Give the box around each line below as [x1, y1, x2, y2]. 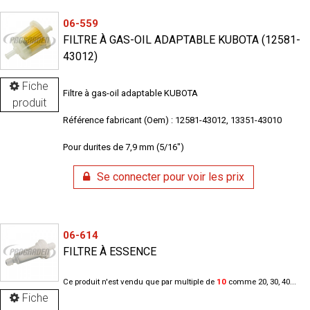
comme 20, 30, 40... [226, 276, 296, 286]
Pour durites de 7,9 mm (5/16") [62, 141, 184, 152]
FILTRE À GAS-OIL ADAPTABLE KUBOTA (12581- [62, 33, 300, 46]
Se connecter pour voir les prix [96, 170, 244, 184]
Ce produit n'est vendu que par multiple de [62, 276, 217, 286]
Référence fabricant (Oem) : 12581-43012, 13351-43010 [62, 114, 282, 125]
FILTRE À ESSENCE [62, 244, 156, 258]
